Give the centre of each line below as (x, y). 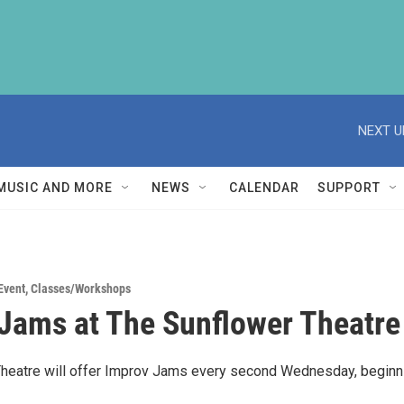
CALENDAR (264, 188)
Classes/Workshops (81, 289)
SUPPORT (349, 188)
